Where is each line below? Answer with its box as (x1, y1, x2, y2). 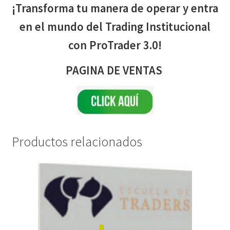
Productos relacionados (11, 133, 142, 150)
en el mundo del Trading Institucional (20, 20, 210, 34)
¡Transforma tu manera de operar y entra (12, 1, 218, 16)
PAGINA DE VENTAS (65, 63, 165, 78)
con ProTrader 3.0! (68, 38, 162, 53)
